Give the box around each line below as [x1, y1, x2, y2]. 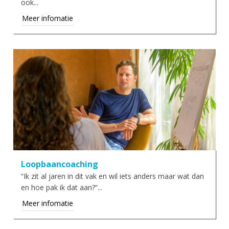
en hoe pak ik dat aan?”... [21, 182, 103, 193]
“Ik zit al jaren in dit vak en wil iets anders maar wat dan [21, 171, 204, 181]
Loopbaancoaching [21, 158, 99, 170]
